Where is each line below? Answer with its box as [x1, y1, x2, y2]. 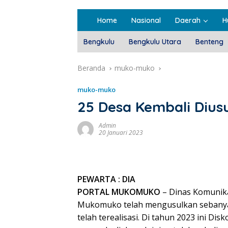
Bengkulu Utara [129, 37, 181, 47]
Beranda [77, 63, 105, 73]
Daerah [175, 16, 201, 25]
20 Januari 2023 [99, 128, 143, 137]
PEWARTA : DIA [77, 174, 135, 185]
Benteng [195, 37, 223, 47]
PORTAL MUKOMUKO [77, 186, 160, 198]
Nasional [131, 16, 161, 25]
